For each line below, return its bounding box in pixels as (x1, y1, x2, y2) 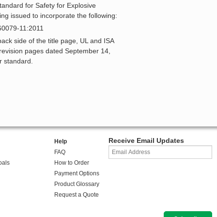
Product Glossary (54, 181, 99, 188)
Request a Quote (54, 191, 99, 199)
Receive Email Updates (108, 137, 184, 145)
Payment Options (54, 170, 99, 177)
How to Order (54, 159, 89, 167)
